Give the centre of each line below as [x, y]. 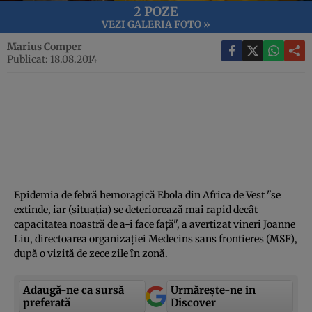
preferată [47, 302]
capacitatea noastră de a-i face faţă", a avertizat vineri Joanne [155, 224]
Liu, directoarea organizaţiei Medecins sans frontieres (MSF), [156, 239]
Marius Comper [45, 46]
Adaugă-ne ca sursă [73, 290]
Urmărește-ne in [213, 290]
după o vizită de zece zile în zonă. [91, 253]
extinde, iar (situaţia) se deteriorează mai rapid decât [136, 209]
